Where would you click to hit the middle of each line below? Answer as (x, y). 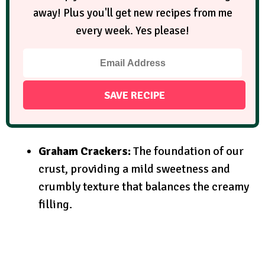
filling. (55, 205)
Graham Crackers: (85, 151)
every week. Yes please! (132, 30)
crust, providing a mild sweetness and (134, 169)
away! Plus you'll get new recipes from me (132, 13)
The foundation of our (187, 151)
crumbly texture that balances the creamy (144, 187)
